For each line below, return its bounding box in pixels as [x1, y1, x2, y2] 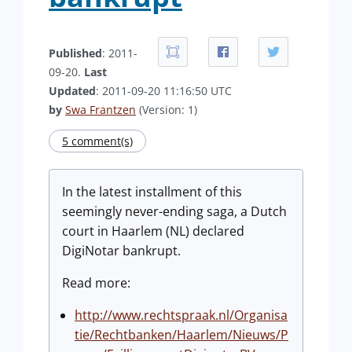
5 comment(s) [62, 134, 133, 148]
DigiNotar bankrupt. [62, 242, 181, 259]
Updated [49, 83, 96, 98]
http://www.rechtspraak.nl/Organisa [75, 306, 288, 324]
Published [49, 46, 102, 60]
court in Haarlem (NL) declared [62, 222, 244, 240]
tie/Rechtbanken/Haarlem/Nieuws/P [75, 326, 288, 343]
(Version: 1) [136, 102, 197, 117]
